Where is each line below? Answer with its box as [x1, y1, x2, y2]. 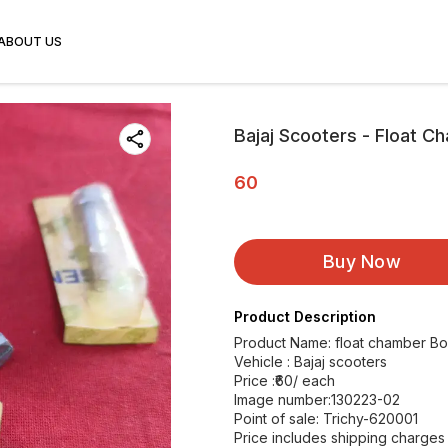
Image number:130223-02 [234, 391, 400, 408]
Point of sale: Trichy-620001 [234, 410, 418, 427]
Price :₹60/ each [234, 372, 335, 389]
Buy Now [322, 251, 402, 272]
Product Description [234, 308, 376, 325]
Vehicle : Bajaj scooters [234, 353, 387, 370]
